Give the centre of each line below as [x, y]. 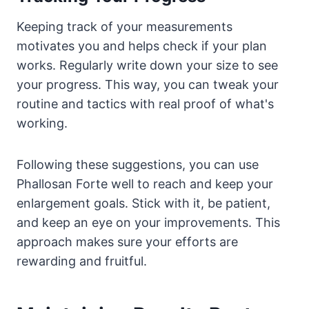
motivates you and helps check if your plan [142, 46]
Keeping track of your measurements [124, 26]
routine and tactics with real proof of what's [145, 103]
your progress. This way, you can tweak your [148, 84]
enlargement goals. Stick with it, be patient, [143, 203]
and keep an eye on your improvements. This [148, 222]
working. [42, 123]
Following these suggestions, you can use [138, 164]
